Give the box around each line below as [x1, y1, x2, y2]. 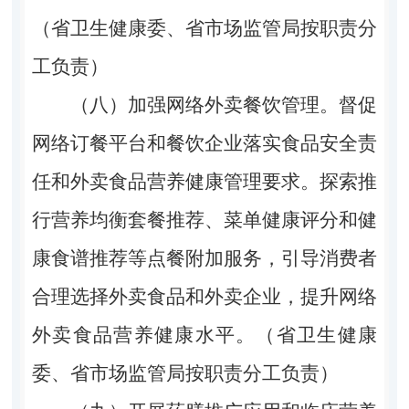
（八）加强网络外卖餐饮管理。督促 [69, 93, 378, 116]
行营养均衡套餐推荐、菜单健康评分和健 [31, 208, 378, 231]
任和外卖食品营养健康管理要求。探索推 [31, 170, 378, 193]
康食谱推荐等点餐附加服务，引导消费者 [31, 246, 378, 269]
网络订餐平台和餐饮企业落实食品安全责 [31, 131, 378, 154]
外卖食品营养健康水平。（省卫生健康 [31, 323, 378, 346]
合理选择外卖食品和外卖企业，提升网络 [31, 285, 378, 308]
